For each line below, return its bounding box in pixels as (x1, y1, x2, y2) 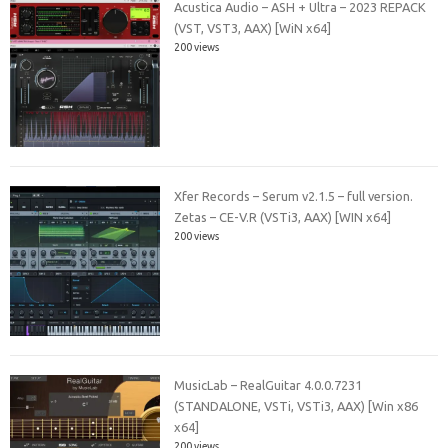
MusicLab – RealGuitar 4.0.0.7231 (174, 378, 363, 393)
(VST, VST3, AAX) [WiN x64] (174, 20, 332, 35)
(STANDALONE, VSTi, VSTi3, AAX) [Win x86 (174, 399, 419, 414)
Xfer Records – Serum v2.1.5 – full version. (174, 188, 414, 203)
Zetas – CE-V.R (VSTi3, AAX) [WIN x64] (174, 209, 392, 224)
